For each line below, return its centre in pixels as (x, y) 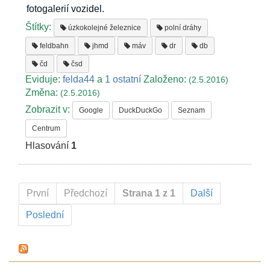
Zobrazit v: (49, 110)
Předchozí (86, 193)
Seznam (192, 110)
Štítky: (40, 27)
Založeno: (165, 79)
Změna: (43, 92)
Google (91, 110)
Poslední (45, 215)
